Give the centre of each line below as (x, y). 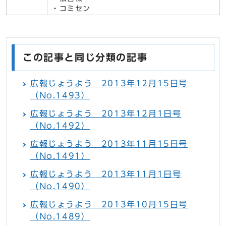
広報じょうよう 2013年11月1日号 (106, 174)
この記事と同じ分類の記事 (85, 58)
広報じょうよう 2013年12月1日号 (106, 114)
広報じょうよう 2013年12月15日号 (109, 83)
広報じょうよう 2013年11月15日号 (109, 144)
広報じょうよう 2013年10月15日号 (109, 205)
